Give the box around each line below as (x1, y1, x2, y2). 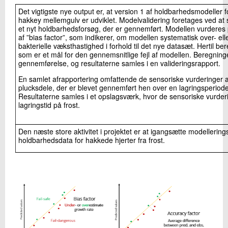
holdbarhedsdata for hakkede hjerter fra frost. (18, 134, 165, 145)
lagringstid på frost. (18, 99, 80, 110)
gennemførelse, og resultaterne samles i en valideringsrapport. (18, 58, 220, 68)
